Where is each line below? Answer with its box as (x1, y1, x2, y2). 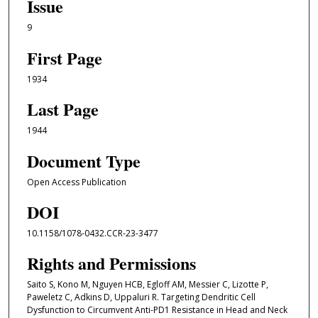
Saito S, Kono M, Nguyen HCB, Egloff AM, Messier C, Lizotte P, (26, 278, 268, 291)
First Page (26, 45, 102, 70)
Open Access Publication (26, 175, 126, 188)
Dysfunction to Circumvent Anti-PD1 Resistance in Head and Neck (26, 304, 287, 317)
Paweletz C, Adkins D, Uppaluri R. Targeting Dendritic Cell (26, 291, 256, 304)
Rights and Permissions (26, 251, 196, 276)
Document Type (26, 148, 141, 173)
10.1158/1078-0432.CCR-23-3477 (26, 227, 158, 240)
